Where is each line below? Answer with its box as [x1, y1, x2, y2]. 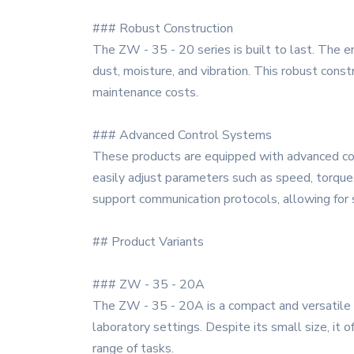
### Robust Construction [92, 20, 233, 37]
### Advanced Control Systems [92, 126, 272, 144]
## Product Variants [92, 233, 204, 250]
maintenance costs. [92, 84, 198, 101]
